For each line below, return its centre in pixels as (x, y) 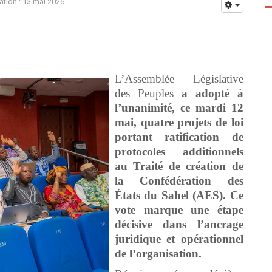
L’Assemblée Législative (179, 78)
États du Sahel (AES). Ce (179, 195)
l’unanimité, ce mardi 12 (179, 107)
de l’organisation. (158, 253)
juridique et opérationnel (179, 239)
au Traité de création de (179, 166)
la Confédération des (179, 180)
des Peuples (148, 93)
